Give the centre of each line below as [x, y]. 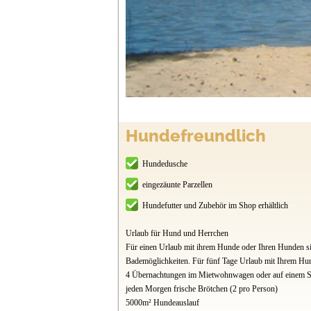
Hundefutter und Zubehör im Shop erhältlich [215, 206]
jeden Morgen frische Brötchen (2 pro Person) [201, 289]
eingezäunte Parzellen [177, 185]
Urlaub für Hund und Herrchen [177, 234]
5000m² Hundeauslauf [162, 303]
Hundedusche [165, 164]
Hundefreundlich [195, 136]
